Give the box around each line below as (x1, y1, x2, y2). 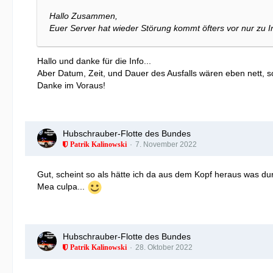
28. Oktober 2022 (135, 243, 193, 252)
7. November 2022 (135, 140, 197, 149)
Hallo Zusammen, (49, 10, 118, 21)
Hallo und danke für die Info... (37, 55, 151, 66)
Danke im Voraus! (37, 80, 105, 90)
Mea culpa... (37, 182, 87, 191)
